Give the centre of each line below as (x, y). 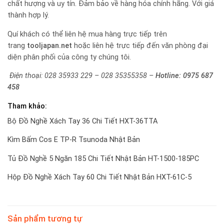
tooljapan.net (49, 45)
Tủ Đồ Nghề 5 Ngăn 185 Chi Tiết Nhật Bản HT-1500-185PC (103, 158)
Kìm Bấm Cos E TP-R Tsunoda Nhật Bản (74, 140)
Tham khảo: (27, 106)
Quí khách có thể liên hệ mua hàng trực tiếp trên (87, 34)
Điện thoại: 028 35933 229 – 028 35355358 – (82, 76)
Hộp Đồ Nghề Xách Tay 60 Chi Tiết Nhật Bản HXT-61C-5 (99, 177)
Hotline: (169, 76)
